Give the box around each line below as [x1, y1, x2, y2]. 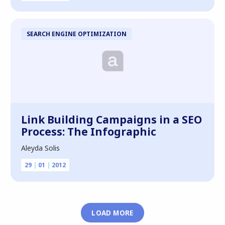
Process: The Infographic [21, 125, 156, 139]
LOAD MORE [91, 208, 134, 217]
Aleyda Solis [21, 143, 60, 153]
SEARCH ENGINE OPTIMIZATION [26, 29, 127, 38]
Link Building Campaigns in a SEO [21, 113, 202, 127]
